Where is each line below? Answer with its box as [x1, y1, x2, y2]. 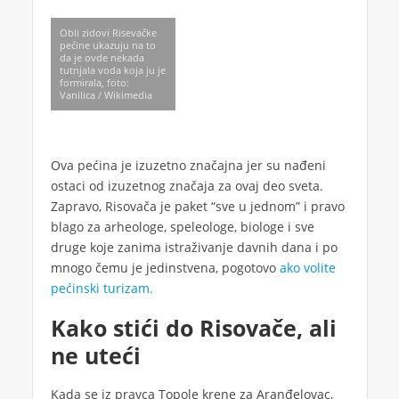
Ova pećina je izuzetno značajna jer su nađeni [50, 156, 326, 174]
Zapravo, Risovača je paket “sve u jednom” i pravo [50, 197, 345, 215]
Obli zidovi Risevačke [59, 25, 157, 39]
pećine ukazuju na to [59, 37, 156, 52]
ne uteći [50, 339, 141, 370]
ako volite [279, 258, 336, 276]
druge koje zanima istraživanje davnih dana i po [50, 238, 338, 256]
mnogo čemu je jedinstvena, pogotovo [50, 258, 280, 276]
